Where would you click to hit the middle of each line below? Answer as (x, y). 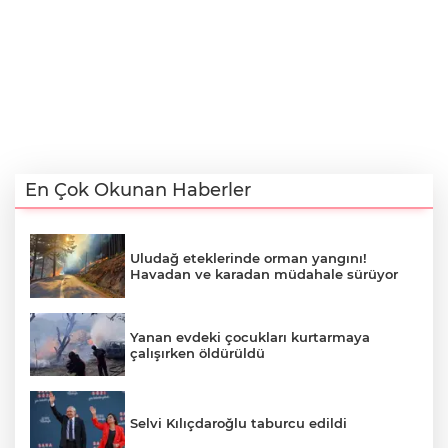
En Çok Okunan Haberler (138, 190)
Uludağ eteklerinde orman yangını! (248, 258)
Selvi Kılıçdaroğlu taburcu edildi (238, 423)
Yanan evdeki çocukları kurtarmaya (250, 336)
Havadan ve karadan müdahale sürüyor (264, 274)
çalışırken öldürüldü (197, 352)
